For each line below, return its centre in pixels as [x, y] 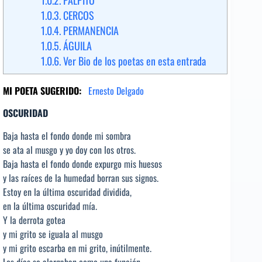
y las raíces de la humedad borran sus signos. [81, 178]
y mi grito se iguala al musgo [53, 234]
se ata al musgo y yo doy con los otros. [69, 150]
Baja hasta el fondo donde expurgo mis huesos [82, 164]
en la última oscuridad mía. [50, 206]
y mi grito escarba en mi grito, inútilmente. [77, 248]
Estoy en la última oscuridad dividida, [67, 192]
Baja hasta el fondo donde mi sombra [67, 136]
